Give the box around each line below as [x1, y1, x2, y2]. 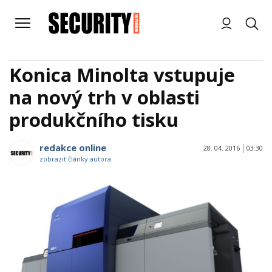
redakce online [39, 141, 106, 154]
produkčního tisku [9, 107, 178, 132]
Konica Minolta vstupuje [9, 62, 235, 87]
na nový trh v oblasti [9, 84, 200, 110]
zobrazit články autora [39, 154, 111, 163]
